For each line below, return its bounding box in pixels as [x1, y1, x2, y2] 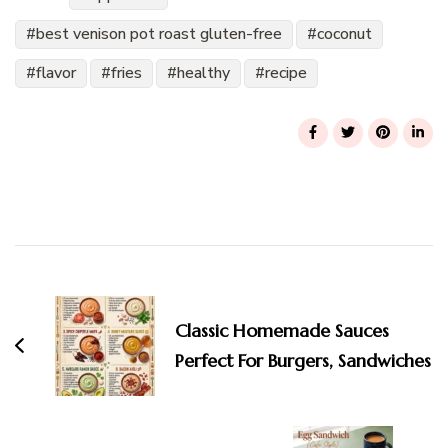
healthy [177, 62, 230, 85]
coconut [317, 23, 372, 46]
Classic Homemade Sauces [175, 319, 389, 343]
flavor [36, 62, 76, 85]
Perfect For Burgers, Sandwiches [175, 349, 431, 373]
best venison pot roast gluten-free [36, 23, 282, 46]
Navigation [14, 226, 190, 272]
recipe [265, 62, 307, 85]
